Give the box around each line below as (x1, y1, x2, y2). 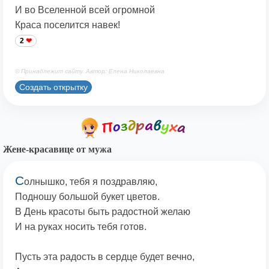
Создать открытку (19, 82, 88, 92)
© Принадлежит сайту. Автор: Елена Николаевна (15, 67, 165, 74)
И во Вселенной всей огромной (15, 4, 155, 15)
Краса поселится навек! (15, 19, 120, 30)
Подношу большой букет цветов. (15, 191, 160, 202)
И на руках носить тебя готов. (15, 221, 147, 232)
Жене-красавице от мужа (3, 144, 112, 154)
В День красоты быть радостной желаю (15, 206, 190, 217)
